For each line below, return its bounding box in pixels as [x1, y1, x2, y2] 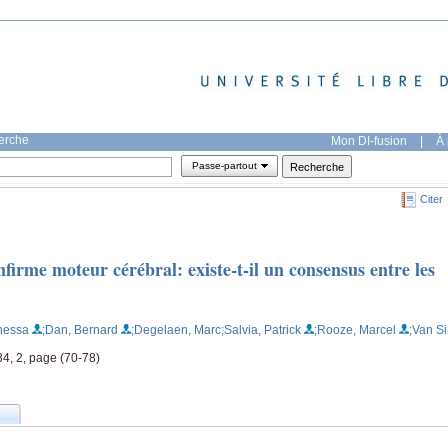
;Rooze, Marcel [314, 322, 396, 337]
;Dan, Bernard [42, 322, 118, 337]
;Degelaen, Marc [131, 322, 221, 337]
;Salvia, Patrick [221, 322, 301, 337]
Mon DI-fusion [331, 133, 407, 148]
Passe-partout [191, 160, 257, 172]
